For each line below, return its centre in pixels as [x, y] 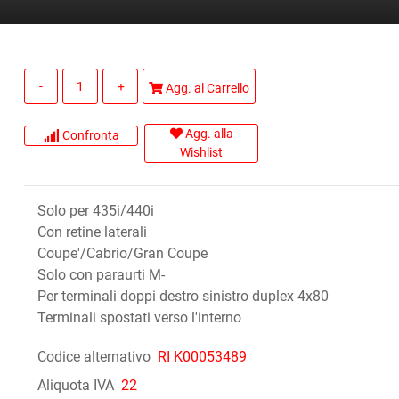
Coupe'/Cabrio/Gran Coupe [123, 254]
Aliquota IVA [76, 386]
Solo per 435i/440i [96, 211]
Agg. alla [208, 134]
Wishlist [202, 153]
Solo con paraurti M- [102, 275]
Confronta [89, 135]
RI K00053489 [202, 357]
